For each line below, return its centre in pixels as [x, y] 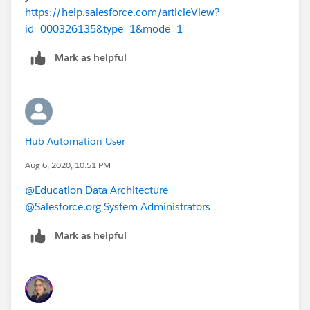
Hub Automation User [75, 141]
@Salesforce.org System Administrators [118, 206]
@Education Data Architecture [97, 190]
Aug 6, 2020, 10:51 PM [68, 165]
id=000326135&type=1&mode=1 [104, 28]
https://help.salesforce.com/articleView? [122, 12]
